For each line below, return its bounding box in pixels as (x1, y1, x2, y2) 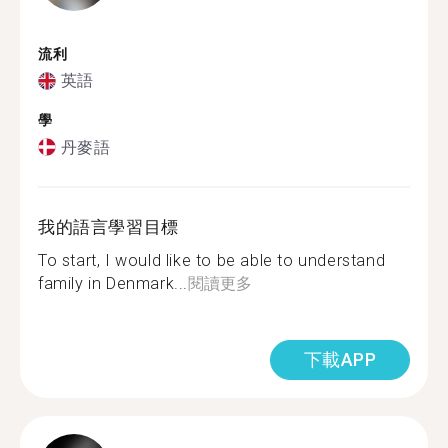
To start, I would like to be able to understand (38, 250, 386, 270)
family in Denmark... (38, 273, 188, 293)
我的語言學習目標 (38, 216, 179, 237)
